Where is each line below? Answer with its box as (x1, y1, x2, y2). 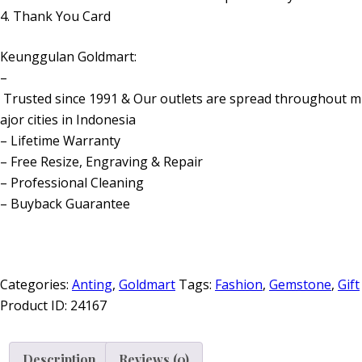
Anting (72, 275, 112, 293)
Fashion (215, 275, 263, 293)
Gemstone (269, 275, 331, 293)
